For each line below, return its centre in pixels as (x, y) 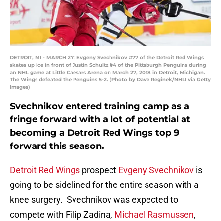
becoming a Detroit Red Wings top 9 (94, 133)
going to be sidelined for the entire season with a (104, 185)
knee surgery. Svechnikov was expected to (94, 200)
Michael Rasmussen (154, 215)
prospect (99, 170)
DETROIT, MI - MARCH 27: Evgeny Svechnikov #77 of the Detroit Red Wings (107, 58)
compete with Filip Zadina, (62, 215)
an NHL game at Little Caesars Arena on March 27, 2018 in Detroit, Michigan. (108, 73)
